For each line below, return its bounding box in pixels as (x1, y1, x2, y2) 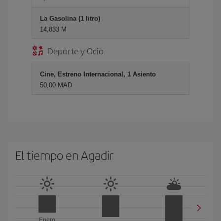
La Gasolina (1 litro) (40, 15, 100, 22)
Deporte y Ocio (47, 44, 104, 57)
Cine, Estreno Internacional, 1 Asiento (40, 71, 156, 78)
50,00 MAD (40, 81, 72, 89)
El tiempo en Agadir (15, 147, 113, 163)
